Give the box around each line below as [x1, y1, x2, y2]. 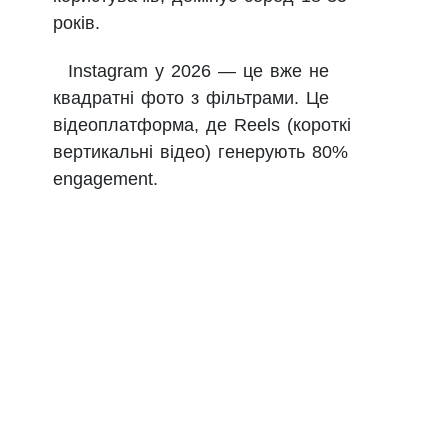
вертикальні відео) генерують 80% [53, 142, 348, 163]
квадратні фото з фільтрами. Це [53, 88, 329, 109]
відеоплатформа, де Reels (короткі [53, 115, 351, 136]
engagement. [53, 169, 158, 190]
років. [53, 13, 100, 34]
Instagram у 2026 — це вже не [68, 61, 329, 82]
